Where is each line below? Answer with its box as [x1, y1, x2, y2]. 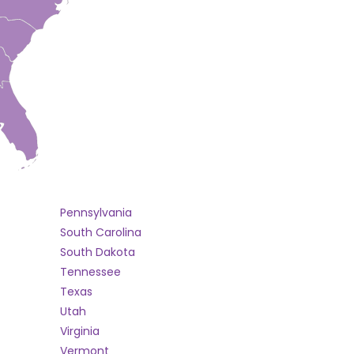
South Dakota [60, 244, 135, 260]
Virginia [60, 323, 100, 339]
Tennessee [60, 264, 121, 280]
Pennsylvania [60, 205, 132, 220]
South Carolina [60, 224, 141, 240]
